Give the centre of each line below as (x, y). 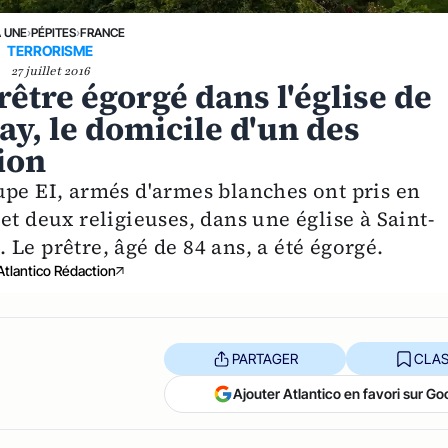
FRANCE (102, 33)
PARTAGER (264, 358)
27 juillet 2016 (50, 71)
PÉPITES (53, 33)
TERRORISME (50, 51)
